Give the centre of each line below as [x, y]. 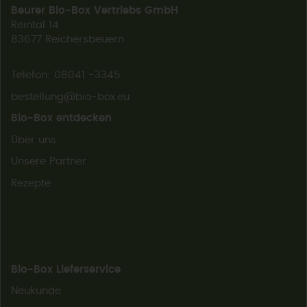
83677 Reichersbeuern [67, 39]
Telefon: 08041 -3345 [66, 75]
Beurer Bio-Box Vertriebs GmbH [95, 10]
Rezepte [31, 183]
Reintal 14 [35, 25]
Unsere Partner [49, 162]
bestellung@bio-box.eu [70, 97]
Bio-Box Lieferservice [66, 269]
